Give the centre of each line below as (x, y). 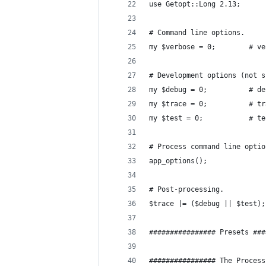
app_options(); (178, 161)
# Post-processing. (186, 189)
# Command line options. (197, 33)
